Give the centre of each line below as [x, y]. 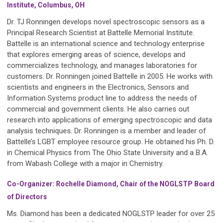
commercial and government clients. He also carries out [98, 109]
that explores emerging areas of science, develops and [96, 55]
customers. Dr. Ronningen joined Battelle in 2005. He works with [110, 77]
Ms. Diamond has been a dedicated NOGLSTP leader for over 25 [111, 214]
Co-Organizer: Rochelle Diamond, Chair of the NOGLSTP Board [111, 184]
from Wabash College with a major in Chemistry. [85, 164]
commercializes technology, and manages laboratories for [102, 66]
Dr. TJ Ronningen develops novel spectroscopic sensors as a [106, 22]
